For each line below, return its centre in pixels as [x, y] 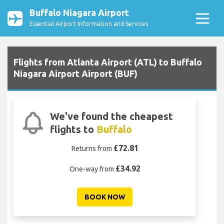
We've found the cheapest [111, 116]
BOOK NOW [105, 197]
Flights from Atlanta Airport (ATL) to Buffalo [108, 62]
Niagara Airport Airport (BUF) [75, 74]
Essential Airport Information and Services [89, 24]
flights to [73, 129]
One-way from [92, 169]
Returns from [92, 149]
